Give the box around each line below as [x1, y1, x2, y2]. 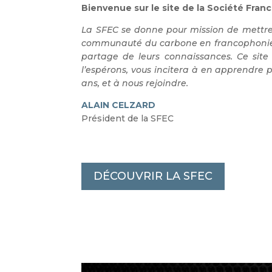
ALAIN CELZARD [81, 100, 156, 110]
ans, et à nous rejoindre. [81, 78, 189, 89]
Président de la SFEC [81, 113, 174, 124]
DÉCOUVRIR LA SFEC [93, 169, 213, 183]
